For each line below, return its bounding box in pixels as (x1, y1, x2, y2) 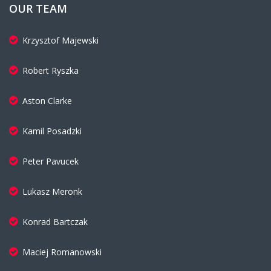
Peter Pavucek (22, 155, 79, 168)
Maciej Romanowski (22, 246, 102, 258)
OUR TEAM (9, 1, 67, 16)
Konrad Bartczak (22, 216, 88, 228)
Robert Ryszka (22, 65, 79, 77)
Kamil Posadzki (22, 125, 82, 137)
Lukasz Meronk (22, 186, 82, 198)
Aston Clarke (22, 95, 72, 107)
